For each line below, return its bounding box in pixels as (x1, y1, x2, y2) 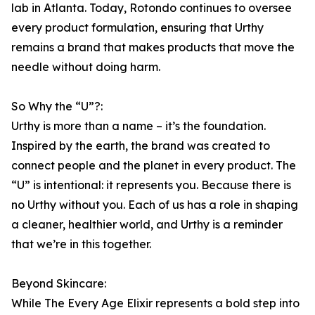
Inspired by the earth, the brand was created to (11, 139, 270, 153)
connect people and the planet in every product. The (11, 158, 296, 173)
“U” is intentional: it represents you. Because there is (11, 178, 291, 193)
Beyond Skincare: (11, 276, 106, 291)
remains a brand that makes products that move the (11, 40, 295, 55)
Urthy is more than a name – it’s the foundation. (11, 119, 266, 134)
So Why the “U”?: (11, 99, 103, 114)
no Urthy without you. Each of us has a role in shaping (11, 198, 298, 212)
